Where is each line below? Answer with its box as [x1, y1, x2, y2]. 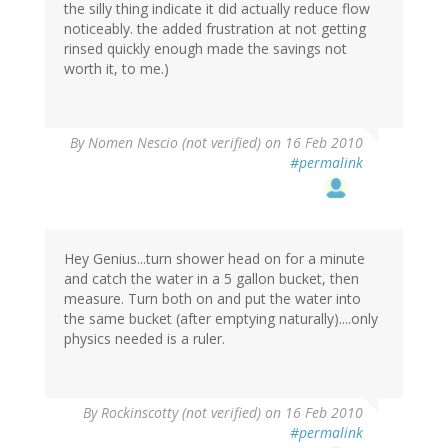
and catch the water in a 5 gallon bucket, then [64, 268, 359, 288]
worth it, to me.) [64, 58, 169, 78]
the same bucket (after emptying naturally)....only [64, 308, 378, 328]
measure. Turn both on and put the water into [64, 288, 361, 308]
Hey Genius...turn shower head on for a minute [64, 248, 365, 268]
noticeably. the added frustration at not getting [64, 18, 366, 38]
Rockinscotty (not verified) [101, 402, 261, 422]
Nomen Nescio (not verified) [88, 132, 261, 152]
